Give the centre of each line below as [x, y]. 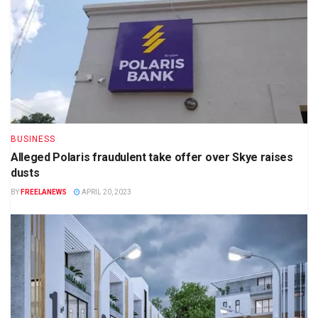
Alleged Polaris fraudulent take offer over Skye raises [152, 158]
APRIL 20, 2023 [106, 192]
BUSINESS [33, 139]
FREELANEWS [44, 192]
